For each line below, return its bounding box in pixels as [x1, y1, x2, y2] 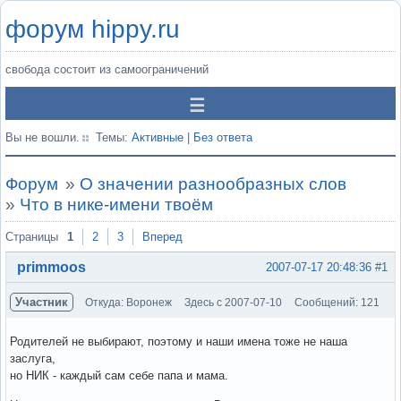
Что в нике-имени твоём [20, 195, 213, 214]
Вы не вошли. [5, 131, 80, 144]
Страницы [5, 230, 58, 243]
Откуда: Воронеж [85, 295, 172, 309]
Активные [132, 131, 183, 144]
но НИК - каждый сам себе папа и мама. [10, 368, 228, 382]
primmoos [17, 259, 86, 275]
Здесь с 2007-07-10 [184, 295, 282, 309]
